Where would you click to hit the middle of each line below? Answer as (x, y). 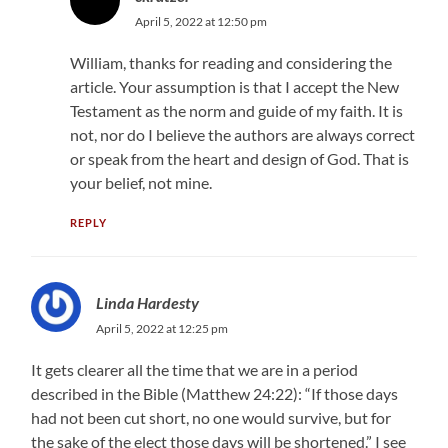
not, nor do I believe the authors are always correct (242, 134)
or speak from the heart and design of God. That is (239, 158)
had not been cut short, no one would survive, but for (211, 417)
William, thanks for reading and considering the (230, 62)
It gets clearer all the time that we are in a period (195, 369)
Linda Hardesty (148, 302)
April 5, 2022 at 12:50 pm (200, 21)
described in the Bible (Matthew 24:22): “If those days (215, 393)
